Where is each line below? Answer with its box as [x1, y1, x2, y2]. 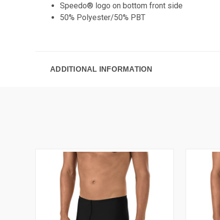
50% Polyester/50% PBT [60, 13, 146, 22]
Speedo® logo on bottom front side [60, 1, 183, 10]
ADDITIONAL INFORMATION [50, 65, 153, 73]
